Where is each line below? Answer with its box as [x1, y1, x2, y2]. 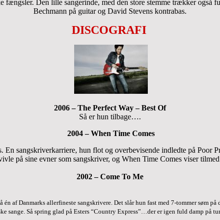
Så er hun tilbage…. [79, 112, 141, 121]
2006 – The [54, 103, 93, 112]
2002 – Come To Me [77, 172, 143, 181]
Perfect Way [93, 103, 134, 112]
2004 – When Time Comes [67, 129, 155, 137]
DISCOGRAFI [72, 23, 146, 36]
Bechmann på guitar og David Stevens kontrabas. [33, 6, 187, 15]
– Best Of [134, 103, 166, 112]
